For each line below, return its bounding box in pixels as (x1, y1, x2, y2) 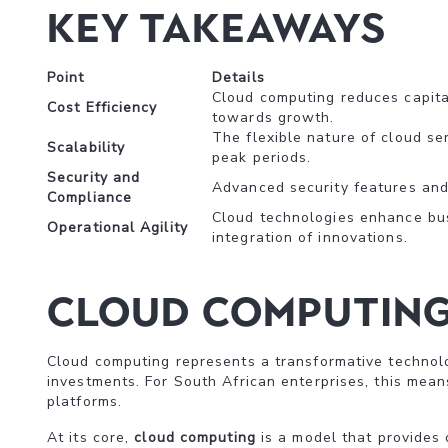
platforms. (47, 392, 122, 411)
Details (212, 68, 265, 87)
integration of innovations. (212, 228, 408, 247)
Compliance (47, 188, 132, 207)
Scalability (47, 138, 126, 157)
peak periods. (212, 148, 312, 167)
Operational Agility (47, 218, 188, 237)
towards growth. (212, 108, 335, 127)
